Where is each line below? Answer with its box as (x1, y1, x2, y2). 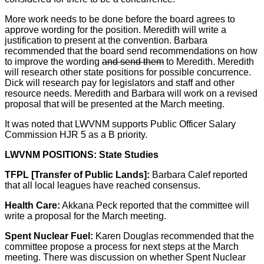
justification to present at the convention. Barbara (5, 35, 207, 45)
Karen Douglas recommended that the (93, 230, 254, 241)
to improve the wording (5, 56, 102, 67)
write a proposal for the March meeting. (5, 210, 166, 221)
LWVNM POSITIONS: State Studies (5, 149, 159, 160)
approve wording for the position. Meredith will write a (5, 24, 226, 35)
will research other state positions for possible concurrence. (5, 67, 251, 77)
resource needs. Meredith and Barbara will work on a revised (5, 88, 258, 98)
